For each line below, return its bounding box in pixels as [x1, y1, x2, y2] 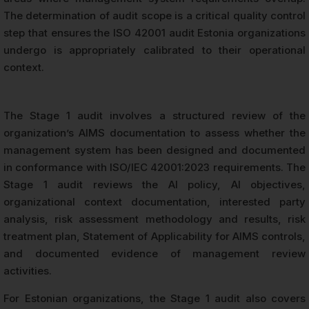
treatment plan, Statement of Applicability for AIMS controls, [3, 229, 306, 243]
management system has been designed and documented [3, 143, 306, 157]
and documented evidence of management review [3, 246, 306, 260]
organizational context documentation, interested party [3, 195, 306, 208]
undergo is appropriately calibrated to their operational [3, 43, 306, 57]
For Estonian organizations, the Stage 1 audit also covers [3, 291, 306, 305]
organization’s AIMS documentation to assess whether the [3, 126, 306, 139]
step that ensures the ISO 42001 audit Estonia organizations [3, 26, 306, 39]
